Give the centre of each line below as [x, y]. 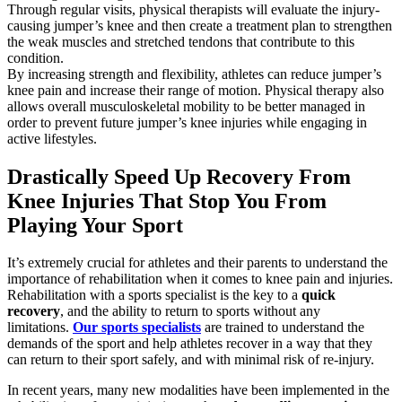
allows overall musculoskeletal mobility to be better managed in [186, 106]
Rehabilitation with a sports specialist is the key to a [154, 295]
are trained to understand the [283, 328]
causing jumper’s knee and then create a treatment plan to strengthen [200, 25]
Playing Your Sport [95, 225]
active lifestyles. [52, 138]
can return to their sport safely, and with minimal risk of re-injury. [191, 360]
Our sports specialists [137, 328]
